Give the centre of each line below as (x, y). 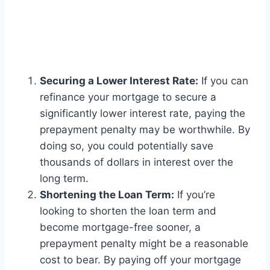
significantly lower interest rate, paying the (143, 114)
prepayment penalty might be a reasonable (144, 244)
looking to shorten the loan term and (128, 211)
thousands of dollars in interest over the (137, 162)
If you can (223, 81)
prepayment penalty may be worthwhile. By (145, 130)
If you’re (195, 195)
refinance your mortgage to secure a (128, 97)
